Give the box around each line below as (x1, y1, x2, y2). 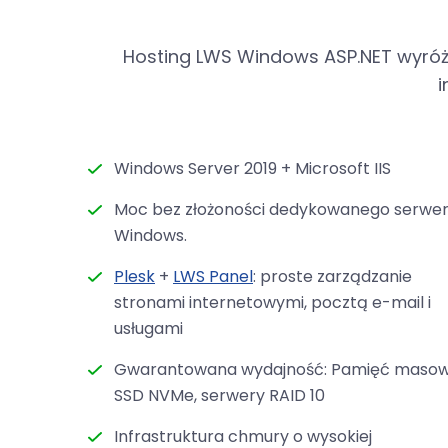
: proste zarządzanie (253, 264, 412, 288)
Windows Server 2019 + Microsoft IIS (114, 156, 391, 180)
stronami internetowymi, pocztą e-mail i (114, 290, 431, 314)
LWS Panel (173, 264, 253, 288)
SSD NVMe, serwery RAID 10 (114, 383, 325, 407)
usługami (114, 316, 183, 340)
